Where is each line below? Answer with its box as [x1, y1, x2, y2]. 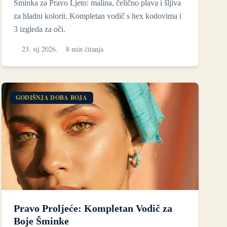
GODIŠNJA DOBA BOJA [15, 93, 88, 102]
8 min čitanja [65, 44, 103, 54]
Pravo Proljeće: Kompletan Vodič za [13, 202, 172, 214]
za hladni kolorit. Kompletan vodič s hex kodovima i [13, 11, 181, 20]
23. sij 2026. [21, 44, 58, 54]
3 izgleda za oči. [13, 24, 65, 33]
